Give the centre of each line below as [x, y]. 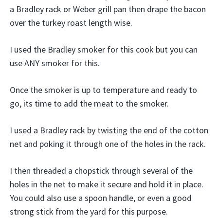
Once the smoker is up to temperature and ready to [103, 90]
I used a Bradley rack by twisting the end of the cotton [109, 130]
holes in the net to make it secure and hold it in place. [107, 184]
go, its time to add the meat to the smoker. [89, 103]
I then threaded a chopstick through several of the [101, 171]
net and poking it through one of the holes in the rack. [108, 144]
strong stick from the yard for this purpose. [89, 211]
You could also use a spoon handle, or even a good [101, 198]
